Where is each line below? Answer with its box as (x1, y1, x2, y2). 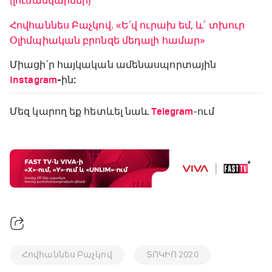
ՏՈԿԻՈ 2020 (146, 250, 199, 260)
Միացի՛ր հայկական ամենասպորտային (10, 59, 217, 72)
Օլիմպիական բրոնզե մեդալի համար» (10, 35, 206, 47)
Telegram (151, 106, 194, 118)
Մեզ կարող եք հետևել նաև (10, 106, 149, 118)
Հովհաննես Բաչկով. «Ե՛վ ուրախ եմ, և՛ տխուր (10, 19, 245, 32)
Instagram (10, 74, 57, 87)
